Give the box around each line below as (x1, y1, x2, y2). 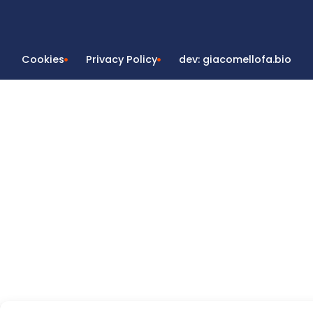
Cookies (21, 52, 64, 67)
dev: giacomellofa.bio (179, 52, 292, 67)
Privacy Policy (86, 52, 157, 67)
